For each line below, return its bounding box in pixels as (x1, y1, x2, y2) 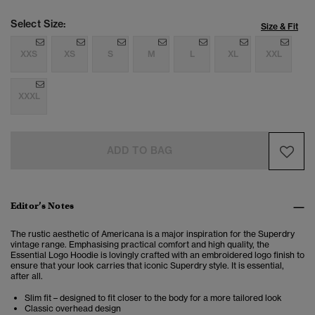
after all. (11, 271, 43, 282)
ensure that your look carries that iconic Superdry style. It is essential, (11, 260, 284, 271)
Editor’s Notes (11, 200, 74, 212)
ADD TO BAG (106, 144, 173, 157)
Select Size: (11, 18, 66, 31)
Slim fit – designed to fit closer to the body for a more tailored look (25, 292, 282, 304)
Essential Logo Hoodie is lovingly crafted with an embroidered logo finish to (11, 250, 304, 261)
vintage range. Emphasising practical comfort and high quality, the (11, 239, 269, 250)
